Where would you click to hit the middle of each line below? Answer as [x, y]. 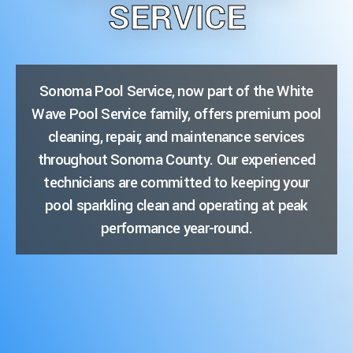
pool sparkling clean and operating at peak [176, 206]
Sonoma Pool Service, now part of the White [176, 91]
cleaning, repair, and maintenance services [176, 137]
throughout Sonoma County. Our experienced [176, 160]
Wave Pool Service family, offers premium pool [176, 114]
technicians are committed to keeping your [176, 183]
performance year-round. [176, 229]
